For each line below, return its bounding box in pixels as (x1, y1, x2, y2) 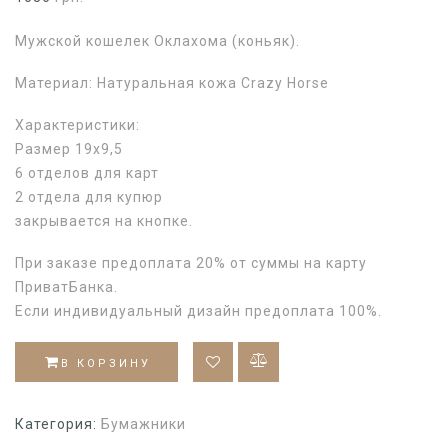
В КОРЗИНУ (61, 356, 151, 370)
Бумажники (101, 415, 186, 432)
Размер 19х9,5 (15, 141, 123, 158)
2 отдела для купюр (15, 189, 163, 206)
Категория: (15, 415, 101, 432)
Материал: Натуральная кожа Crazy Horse (15, 75, 329, 92)
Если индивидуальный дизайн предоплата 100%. (15, 303, 382, 320)
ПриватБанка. (15, 279, 118, 296)
